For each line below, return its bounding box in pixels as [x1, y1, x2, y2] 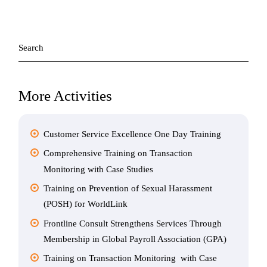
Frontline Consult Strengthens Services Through [44, 218, 222, 228]
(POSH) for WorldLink [44, 199, 128, 209]
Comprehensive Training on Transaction [44, 148, 193, 159]
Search [18, 32, 41, 42]
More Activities [18, 87, 113, 104]
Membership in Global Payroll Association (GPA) [44, 234, 227, 244]
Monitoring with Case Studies [44, 164, 154, 174]
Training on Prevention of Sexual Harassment [44, 184, 213, 194]
